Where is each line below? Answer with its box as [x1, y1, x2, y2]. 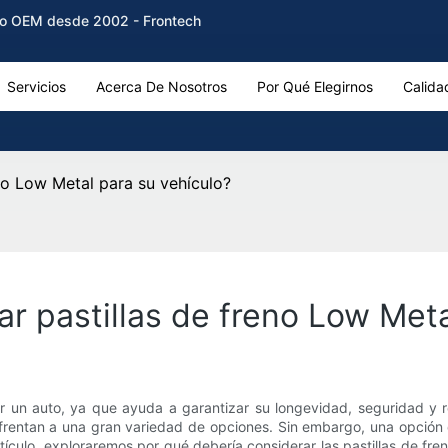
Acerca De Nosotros [96, 78, 227, 95]
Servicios [7, 78, 66, 95]
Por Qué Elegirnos [257, 78, 373, 95]
